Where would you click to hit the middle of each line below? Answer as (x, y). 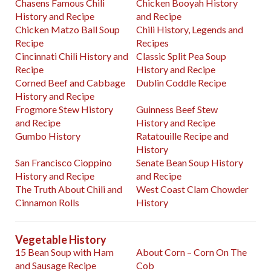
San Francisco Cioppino (64, 163)
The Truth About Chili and (69, 189)
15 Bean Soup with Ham (64, 252)
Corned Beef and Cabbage (70, 83)
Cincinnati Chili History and (72, 56)
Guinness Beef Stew (177, 109)
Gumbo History (48, 136)
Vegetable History (61, 240)
